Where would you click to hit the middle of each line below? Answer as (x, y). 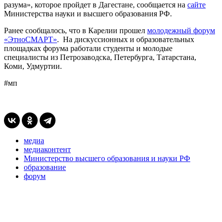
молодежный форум (181, 30)
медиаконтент (47, 149)
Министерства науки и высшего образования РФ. (88, 13)
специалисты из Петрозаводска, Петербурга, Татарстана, (100, 57)
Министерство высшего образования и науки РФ (107, 158)
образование (45, 167)
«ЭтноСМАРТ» (30, 39)
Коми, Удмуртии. (33, 66)
